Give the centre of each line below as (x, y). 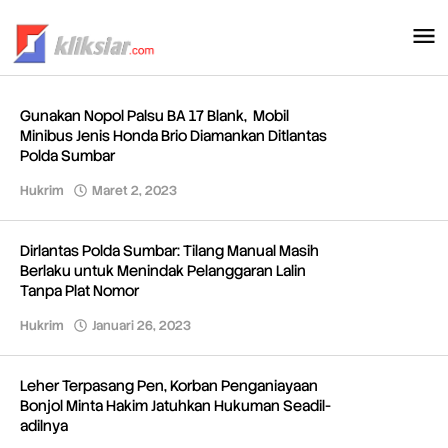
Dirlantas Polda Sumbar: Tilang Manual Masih (169, 251)
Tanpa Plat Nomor (79, 291)
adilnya (44, 426)
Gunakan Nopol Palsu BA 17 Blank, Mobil (154, 116)
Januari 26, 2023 (141, 325)
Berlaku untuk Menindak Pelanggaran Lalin (163, 271)
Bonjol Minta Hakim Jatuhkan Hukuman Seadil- (175, 406)
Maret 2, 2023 (134, 190)
